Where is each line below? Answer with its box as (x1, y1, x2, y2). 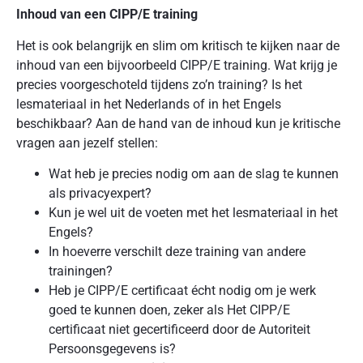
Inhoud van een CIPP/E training (16, 6, 198, 23)
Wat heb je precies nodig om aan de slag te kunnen (49, 165, 339, 181)
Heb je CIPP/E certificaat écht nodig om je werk (49, 282, 316, 298)
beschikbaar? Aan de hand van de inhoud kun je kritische (16, 115, 340, 131)
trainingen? (49, 263, 113, 279)
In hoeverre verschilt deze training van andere (49, 243, 305, 259)
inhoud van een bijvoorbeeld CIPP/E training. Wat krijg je (16, 57, 337, 73)
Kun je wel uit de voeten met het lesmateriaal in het (49, 204, 338, 220)
